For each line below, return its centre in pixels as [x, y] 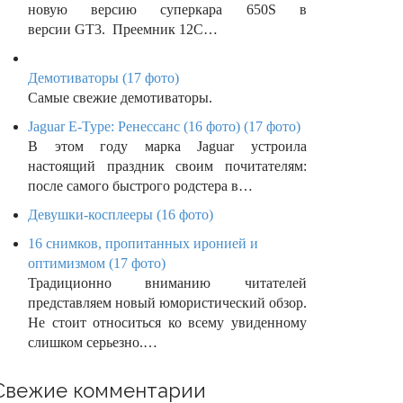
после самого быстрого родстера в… [140, 186]
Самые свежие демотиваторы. [120, 98]
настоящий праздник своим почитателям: [167, 166]
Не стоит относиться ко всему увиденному [167, 323]
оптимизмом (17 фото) [97, 264]
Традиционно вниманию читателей [167, 283]
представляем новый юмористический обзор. [167, 303]
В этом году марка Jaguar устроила [167, 147]
